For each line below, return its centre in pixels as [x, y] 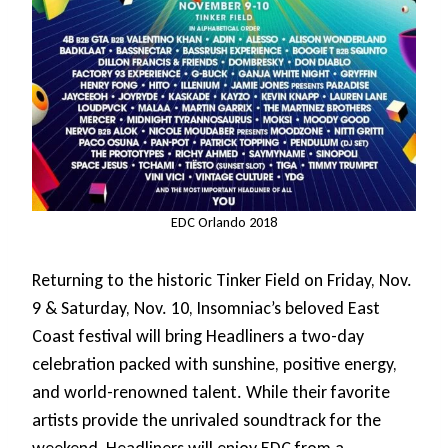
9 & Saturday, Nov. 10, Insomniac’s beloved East [206, 308]
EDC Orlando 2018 [224, 222]
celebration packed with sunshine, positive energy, [214, 364]
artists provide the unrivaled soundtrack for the [206, 420]
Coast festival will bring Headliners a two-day [198, 336]
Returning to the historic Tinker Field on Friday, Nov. [222, 280]
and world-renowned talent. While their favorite [211, 392]
